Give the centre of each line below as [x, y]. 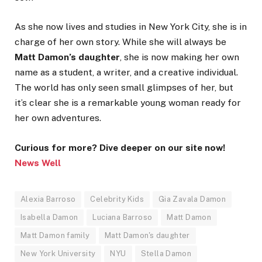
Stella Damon [166, 253]
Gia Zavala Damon [192, 199]
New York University [58, 253]
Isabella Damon [49, 217]
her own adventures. [58, 118]
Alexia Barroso [48, 199]
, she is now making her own [180, 57]
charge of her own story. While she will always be [120, 42]
